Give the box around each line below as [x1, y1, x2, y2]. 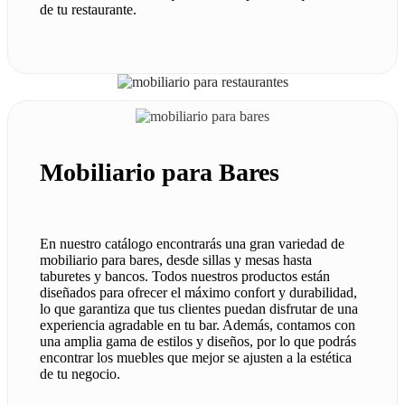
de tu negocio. [40, 366, 120, 382]
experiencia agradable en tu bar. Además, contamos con [40, 317, 355, 334]
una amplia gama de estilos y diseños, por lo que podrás [40, 334, 356, 350]
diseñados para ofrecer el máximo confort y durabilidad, [40, 285, 357, 301]
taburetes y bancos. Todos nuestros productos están [40, 268, 330, 285]
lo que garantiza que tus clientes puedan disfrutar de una [40, 301, 358, 317]
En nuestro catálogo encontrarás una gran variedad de [40, 236, 344, 252]
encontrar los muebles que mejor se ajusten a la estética [40, 350, 352, 366]
